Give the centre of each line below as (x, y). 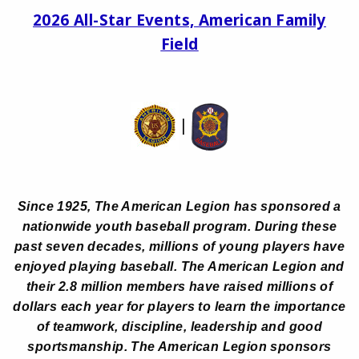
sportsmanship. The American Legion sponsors (179, 346)
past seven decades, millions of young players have (179, 246)
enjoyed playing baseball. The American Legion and (179, 266)
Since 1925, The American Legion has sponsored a (179, 206)
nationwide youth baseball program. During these (179, 226)
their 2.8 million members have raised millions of (179, 286)
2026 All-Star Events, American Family (179, 20)
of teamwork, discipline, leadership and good (179, 326)
